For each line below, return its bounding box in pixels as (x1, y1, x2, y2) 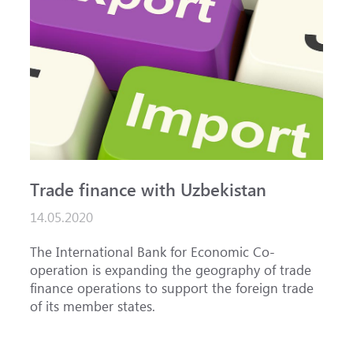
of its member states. (30, 297, 156, 316)
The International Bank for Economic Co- (30, 243, 276, 262)
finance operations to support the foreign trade (30, 279, 314, 298)
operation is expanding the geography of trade (30, 261, 312, 280)
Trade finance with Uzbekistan (30, 176, 267, 201)
